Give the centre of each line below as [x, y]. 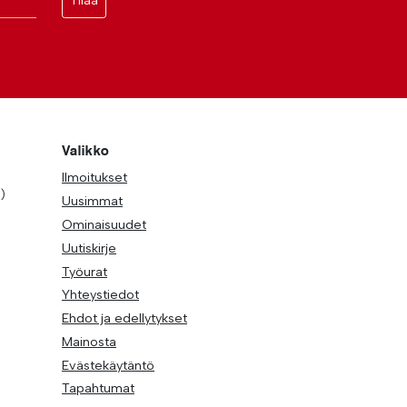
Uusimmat [92, 201]
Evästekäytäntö [108, 365]
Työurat [84, 271]
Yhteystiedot [100, 295]
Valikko [86, 150]
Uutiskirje [89, 248]
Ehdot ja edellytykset [124, 318]
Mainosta [89, 341]
